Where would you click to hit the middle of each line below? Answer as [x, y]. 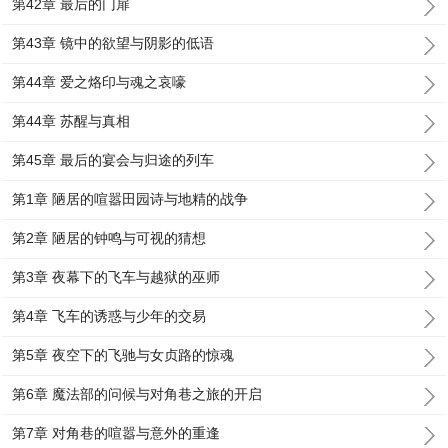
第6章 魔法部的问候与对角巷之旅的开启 [137, 394]
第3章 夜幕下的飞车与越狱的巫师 [116, 277]
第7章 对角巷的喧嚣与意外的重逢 [116, 433]
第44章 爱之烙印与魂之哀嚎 [99, 82]
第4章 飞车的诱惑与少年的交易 [109, 316]
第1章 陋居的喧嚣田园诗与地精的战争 [130, 199]
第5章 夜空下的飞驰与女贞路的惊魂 [123, 355]
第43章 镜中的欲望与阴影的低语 [113, 43]
